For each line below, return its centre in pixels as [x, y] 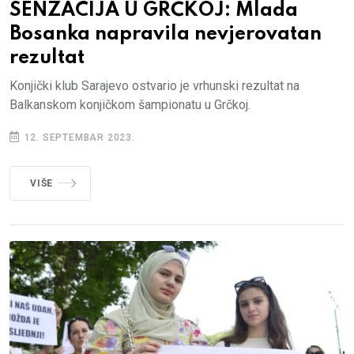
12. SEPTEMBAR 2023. [78, 138]
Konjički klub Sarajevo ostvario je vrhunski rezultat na [154, 86]
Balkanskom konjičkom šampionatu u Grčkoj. [130, 105]
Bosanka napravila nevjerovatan [166, 35]
